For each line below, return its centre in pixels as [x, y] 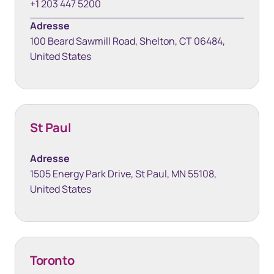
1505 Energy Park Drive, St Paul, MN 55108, [123, 174]
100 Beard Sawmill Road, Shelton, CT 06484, [128, 41]
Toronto [52, 260]
